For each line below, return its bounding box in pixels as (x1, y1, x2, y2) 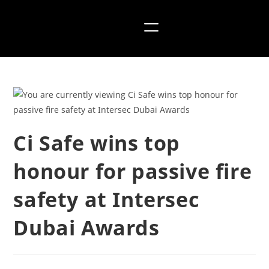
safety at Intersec (13, 186, 199, 213)
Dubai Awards (13, 214, 160, 241)
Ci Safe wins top (13, 129, 181, 157)
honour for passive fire (13, 157, 252, 185)
